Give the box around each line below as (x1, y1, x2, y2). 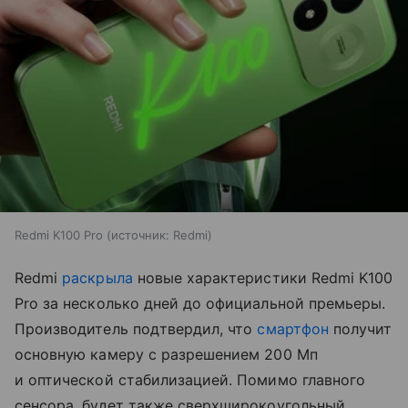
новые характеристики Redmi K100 (132, 269, 393, 288)
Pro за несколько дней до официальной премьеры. (15, 294, 386, 313)
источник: (111, 228, 169, 243)
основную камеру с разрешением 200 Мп (15, 345, 318, 364)
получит (328, 320, 393, 339)
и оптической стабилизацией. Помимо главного (15, 371, 366, 390)
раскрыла (62, 269, 133, 288)
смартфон (257, 320, 329, 339)
